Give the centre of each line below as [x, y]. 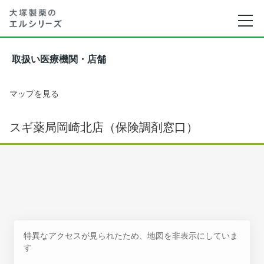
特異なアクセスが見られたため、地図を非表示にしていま [131, 235]
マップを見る [34, 93]
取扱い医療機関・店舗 [59, 59]
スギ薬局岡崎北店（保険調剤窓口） [104, 127]
